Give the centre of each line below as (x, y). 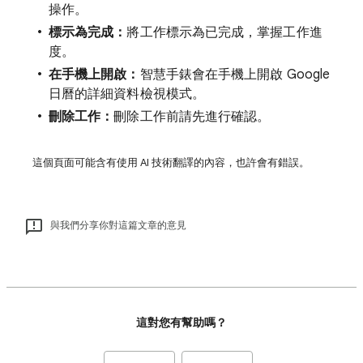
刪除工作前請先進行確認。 (192, 117)
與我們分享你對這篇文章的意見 (118, 225)
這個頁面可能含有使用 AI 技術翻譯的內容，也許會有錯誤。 (171, 162)
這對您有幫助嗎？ (181, 323)
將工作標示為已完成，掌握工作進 (224, 32)
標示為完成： (88, 32)
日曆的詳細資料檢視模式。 (127, 94)
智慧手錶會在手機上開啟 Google (235, 75)
